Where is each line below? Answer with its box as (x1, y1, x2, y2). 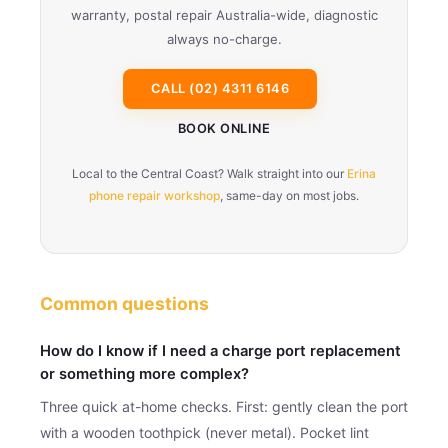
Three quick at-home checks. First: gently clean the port (40, 397, 408, 415)
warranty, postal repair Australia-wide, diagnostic (70, 6, 378, 23)
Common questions (40, 292, 209, 314)
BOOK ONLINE (177, 120, 271, 136)
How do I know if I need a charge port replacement (40, 341, 401, 360)
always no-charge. (166, 30, 282, 47)
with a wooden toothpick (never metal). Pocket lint (40, 423, 369, 441)
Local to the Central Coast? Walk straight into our (72, 165, 347, 181)
